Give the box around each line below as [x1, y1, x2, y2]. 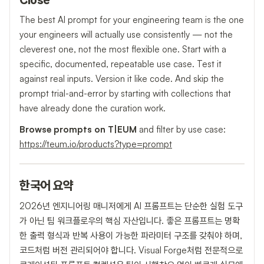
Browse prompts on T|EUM [19, 124, 137, 136]
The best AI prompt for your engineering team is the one [19, 14, 244, 25]
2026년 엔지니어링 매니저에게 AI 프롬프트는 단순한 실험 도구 [19, 200, 243, 212]
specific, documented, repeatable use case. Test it [19, 58, 222, 70]
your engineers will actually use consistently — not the [19, 28, 233, 40]
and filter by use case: [137, 124, 226, 136]
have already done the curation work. [19, 102, 166, 114]
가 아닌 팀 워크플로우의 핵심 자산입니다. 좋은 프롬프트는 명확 [19, 214, 240, 226]
